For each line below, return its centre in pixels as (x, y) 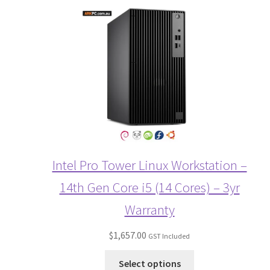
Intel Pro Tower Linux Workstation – (149, 165)
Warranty (149, 209)
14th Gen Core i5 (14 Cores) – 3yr (149, 187)
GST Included (169, 236)
